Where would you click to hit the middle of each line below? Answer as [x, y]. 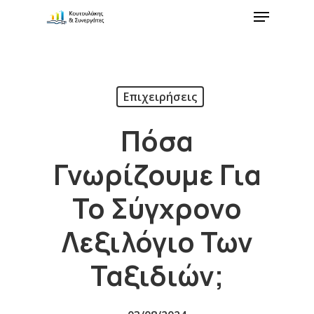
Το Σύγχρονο [157, 208]
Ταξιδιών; [157, 275]
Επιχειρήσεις [160, 97]
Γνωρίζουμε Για [157, 175]
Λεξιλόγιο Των [157, 242]
